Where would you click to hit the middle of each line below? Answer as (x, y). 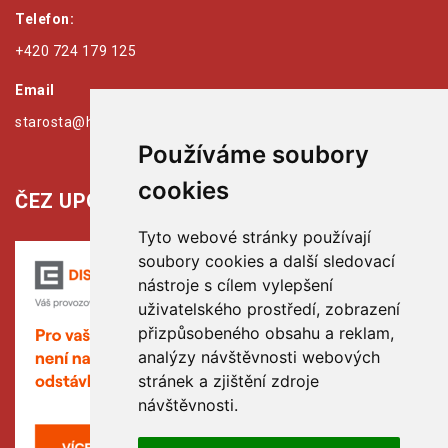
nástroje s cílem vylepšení (235, 285)
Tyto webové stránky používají (254, 237)
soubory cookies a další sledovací (266, 261)
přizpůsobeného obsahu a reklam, (265, 333)
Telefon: (44, 19)
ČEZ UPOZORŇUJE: (107, 201)
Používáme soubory (253, 154)
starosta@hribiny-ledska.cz (107, 122)
